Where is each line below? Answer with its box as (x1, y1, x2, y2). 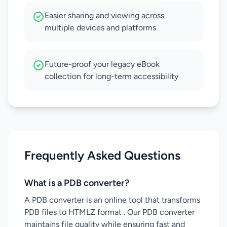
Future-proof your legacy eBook (45, 59, 160, 69)
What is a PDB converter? (24, 177, 129, 188)
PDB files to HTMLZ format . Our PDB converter (24, 207, 195, 217)
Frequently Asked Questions (24, 148, 180, 163)
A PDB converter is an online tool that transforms (24, 195, 200, 205)
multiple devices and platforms (45, 23, 156, 32)
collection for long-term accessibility (45, 71, 178, 81)
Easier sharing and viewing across (45, 11, 164, 20)
